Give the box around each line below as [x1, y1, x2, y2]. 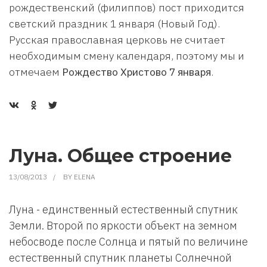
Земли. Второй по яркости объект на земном [9, 219, 237, 232]
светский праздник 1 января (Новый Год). [9, 17, 220, 30]
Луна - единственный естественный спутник [9, 203, 238, 216]
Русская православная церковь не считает [9, 33, 225, 46]
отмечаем [9, 65, 62, 79]
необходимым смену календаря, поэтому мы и [9, 49, 244, 63]
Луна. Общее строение [9, 145, 232, 167]
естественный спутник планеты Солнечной [9, 251, 232, 265]
